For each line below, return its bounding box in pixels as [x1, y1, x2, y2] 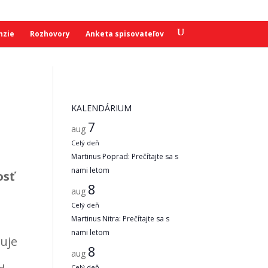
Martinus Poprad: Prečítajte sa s [71, 151, 179, 162]
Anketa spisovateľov [85, 29, 164, 39]
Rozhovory [29, 29, 70, 39]
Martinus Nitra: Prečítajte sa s [71, 214, 170, 224]
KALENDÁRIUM [71, 102, 132, 114]
